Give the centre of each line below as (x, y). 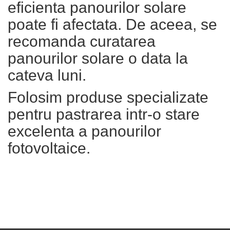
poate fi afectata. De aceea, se (112, 24)
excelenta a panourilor (84, 131)
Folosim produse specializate (108, 97)
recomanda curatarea (82, 41)
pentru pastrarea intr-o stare (104, 114)
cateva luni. (49, 75)
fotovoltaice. (51, 148)
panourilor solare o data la (98, 58)
